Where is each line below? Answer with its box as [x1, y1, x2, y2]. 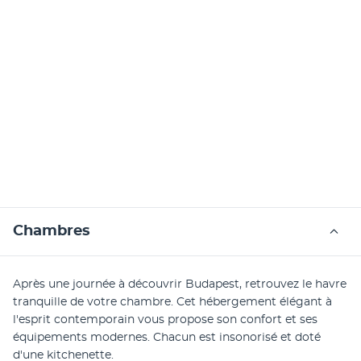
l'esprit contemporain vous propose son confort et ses [13, 313, 317, 326]
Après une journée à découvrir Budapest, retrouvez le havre [13, 278, 346, 290]
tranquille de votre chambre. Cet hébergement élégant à [13, 296, 332, 308]
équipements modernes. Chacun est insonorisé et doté [13, 331, 321, 343]
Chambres [13, 223, 90, 239]
